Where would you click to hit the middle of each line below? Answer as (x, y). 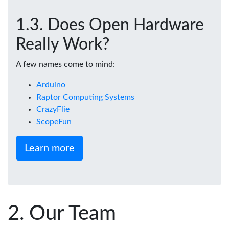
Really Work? (63, 44)
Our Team (73, 213)
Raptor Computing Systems (85, 97)
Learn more (50, 148)
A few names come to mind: (65, 64)
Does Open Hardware (126, 25)
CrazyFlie (53, 109)
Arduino (51, 85)
